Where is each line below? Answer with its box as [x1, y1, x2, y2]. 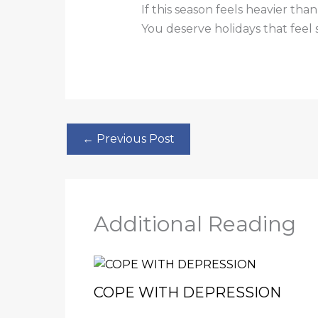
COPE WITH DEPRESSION [94, 284, 281, 302]
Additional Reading [94, 210, 296, 237]
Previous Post [94, 131, 175, 146]
